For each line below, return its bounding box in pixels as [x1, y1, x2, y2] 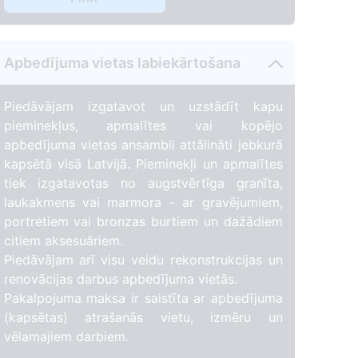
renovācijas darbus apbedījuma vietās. [3, 271, 237, 288]
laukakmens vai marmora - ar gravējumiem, [3, 194, 283, 211]
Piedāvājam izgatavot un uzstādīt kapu [3, 98, 283, 115]
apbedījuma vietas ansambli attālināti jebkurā [3, 137, 283, 153]
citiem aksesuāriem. [3, 233, 123, 249]
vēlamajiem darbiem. [3, 328, 129, 345]
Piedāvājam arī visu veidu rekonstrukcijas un [3, 252, 283, 268]
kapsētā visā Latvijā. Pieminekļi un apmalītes [3, 156, 283, 173]
